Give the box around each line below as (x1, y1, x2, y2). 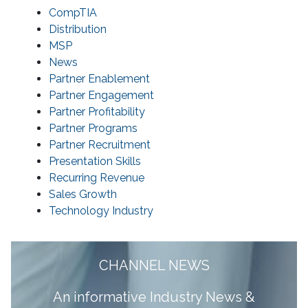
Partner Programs (49, 122, 137, 135)
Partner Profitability (49, 105, 145, 119)
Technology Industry (49, 204, 153, 218)
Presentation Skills (49, 155, 141, 168)
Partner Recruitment (49, 138, 151, 152)
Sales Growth (49, 188, 117, 201)
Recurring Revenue (49, 171, 144, 185)
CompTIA (49, 6, 97, 20)
